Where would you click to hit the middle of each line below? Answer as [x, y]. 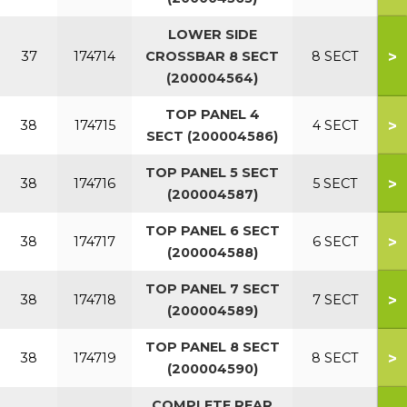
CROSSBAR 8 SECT [212, 56]
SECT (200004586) [212, 136]
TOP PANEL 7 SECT [212, 289]
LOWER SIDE [212, 35]
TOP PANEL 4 [212, 114]
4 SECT [335, 125]
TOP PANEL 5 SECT [212, 173]
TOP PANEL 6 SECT [212, 231]
